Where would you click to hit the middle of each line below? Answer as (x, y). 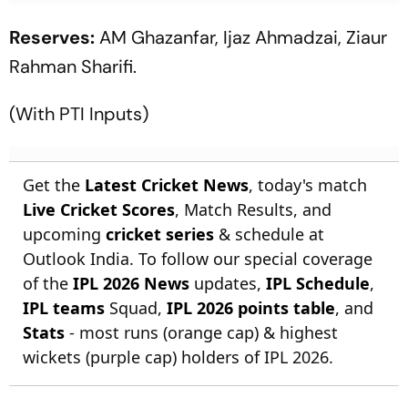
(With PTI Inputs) (79, 113)
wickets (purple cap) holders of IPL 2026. (178, 357)
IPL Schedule (318, 283)
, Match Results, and (253, 209)
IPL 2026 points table (251, 307)
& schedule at (269, 234)
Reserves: (52, 37)
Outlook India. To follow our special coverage (198, 258)
